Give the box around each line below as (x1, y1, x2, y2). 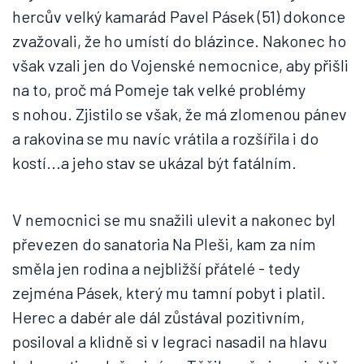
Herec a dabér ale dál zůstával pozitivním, (12, 307, 305, 327)
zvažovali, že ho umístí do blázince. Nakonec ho (12, 31, 346, 50)
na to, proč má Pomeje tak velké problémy (12, 80, 305, 99)
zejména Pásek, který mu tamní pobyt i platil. (12, 283, 326, 302)
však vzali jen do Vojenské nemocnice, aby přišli (12, 55, 349, 75)
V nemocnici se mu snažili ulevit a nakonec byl (12, 210, 336, 229)
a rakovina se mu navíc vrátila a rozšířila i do (12, 128, 318, 148)
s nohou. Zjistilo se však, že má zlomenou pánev (12, 104, 347, 123)
